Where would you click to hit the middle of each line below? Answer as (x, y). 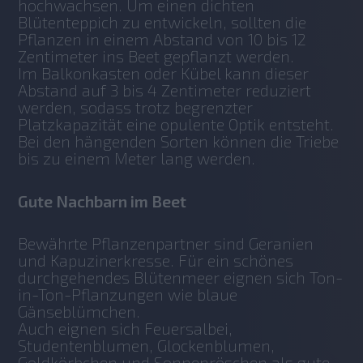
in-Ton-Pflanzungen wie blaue (128, 295)
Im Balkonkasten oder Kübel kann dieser (164, 73)
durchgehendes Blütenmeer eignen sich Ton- (181, 278)
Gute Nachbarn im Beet (102, 201)
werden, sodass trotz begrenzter (136, 107)
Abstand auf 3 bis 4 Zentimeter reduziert (165, 90)
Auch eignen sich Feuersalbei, (126, 329)
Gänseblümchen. (79, 312)
